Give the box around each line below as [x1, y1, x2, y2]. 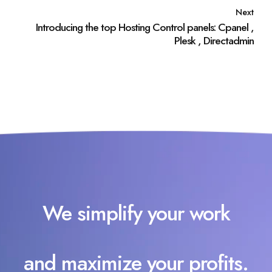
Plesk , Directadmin [174, 33, 254, 49]
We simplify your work [42, 197, 230, 228]
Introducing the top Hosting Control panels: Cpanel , [36, 19, 254, 36]
